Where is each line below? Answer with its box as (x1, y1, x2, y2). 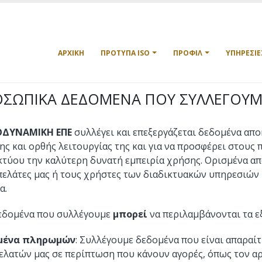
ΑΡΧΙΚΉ (58, 48, 84, 58)
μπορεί (113, 208, 147, 220)
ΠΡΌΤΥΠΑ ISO (101, 48, 150, 58)
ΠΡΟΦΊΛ (173, 48, 202, 58)
